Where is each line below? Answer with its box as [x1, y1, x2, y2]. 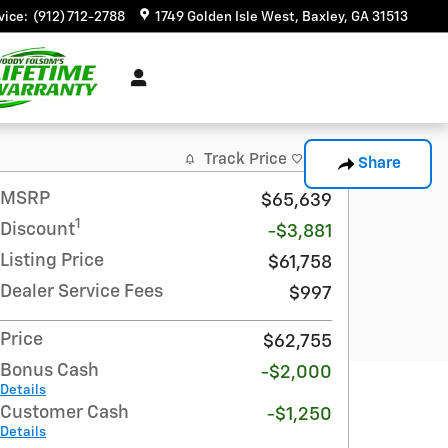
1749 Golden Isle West [155, 10, 295, 24]
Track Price [204, 151, 287, 167]
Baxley [302, 10, 344, 24]
